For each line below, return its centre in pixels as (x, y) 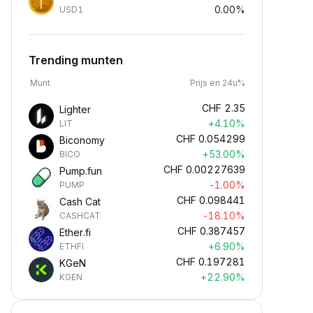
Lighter (75, 109)
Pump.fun (81, 171)
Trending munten (76, 60)
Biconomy (82, 140)
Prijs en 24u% (218, 83)
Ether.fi (75, 232)
